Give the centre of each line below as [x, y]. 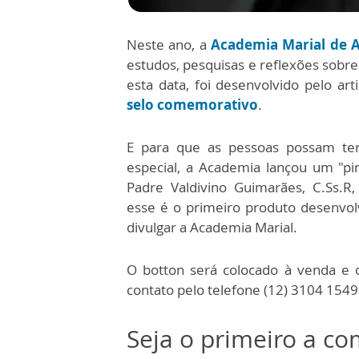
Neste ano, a [169, 44]
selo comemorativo [192, 105]
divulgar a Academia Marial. [212, 227]
